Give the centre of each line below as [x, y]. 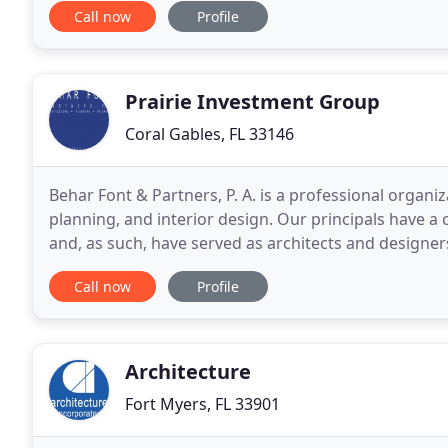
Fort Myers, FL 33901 [202, 404]
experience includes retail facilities [178, 267]
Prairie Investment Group [252, 101]
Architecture [188, 371]
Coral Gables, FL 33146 [209, 134]
